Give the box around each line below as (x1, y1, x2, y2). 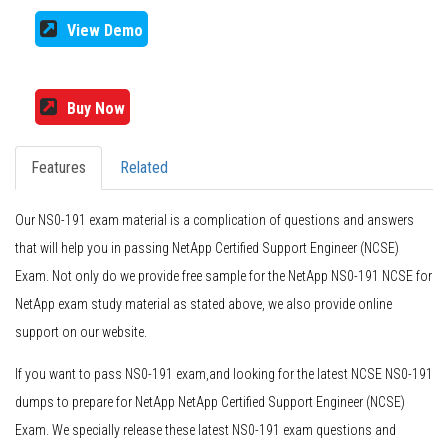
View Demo (67, 21, 143, 41)
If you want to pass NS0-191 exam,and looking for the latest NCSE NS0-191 (15, 366, 433, 383)
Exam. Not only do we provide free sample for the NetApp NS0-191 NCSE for (15, 268, 432, 285)
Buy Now (67, 99, 125, 119)
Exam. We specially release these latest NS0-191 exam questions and (15, 422, 396, 439)
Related (120, 158, 168, 178)
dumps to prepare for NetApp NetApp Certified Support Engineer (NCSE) (15, 394, 405, 411)
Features (31, 158, 86, 178)
